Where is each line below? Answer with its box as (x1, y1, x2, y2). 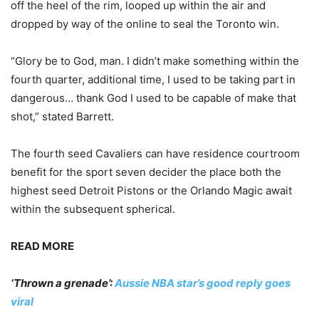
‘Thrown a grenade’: (11, 276, 115, 291)
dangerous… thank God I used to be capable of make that (11, 91, 296, 105)
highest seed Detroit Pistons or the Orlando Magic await (11, 184, 292, 198)
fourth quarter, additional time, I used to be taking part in (11, 73, 296, 87)
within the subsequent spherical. (11, 202, 175, 216)
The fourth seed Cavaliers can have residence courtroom (11, 147, 300, 161)
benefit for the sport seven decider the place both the (11, 165, 281, 179)
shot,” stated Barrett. (11, 110, 114, 124)
